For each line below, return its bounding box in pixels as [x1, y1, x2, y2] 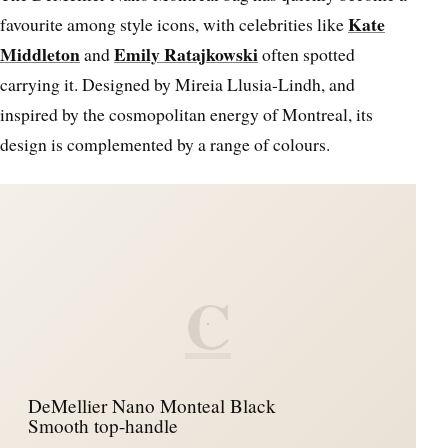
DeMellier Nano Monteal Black [28, 392, 276, 418]
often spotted [258, 42, 355, 67]
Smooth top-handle [28, 412, 178, 438]
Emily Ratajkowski [114, 41, 258, 68]
